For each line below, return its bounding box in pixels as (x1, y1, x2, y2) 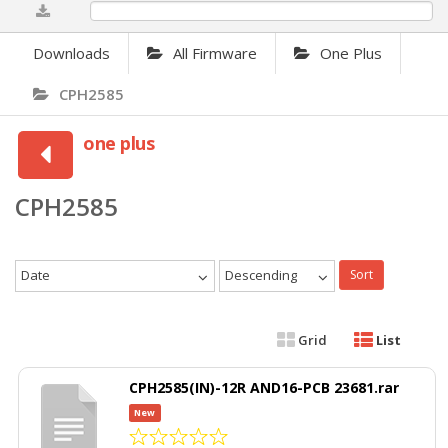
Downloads (33, 43, 110, 64)
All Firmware (173, 43, 257, 64)
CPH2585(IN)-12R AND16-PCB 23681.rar (129, 378, 399, 398)
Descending (225, 266, 297, 285)
